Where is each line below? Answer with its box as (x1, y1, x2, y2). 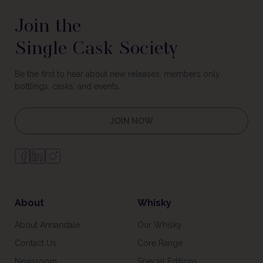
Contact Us (15, 238, 56, 248)
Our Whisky (137, 220, 182, 230)
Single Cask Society (15, 32, 178, 59)
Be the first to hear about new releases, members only (15, 69, 220, 79)
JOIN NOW (110, 116, 153, 126)
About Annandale (15, 220, 80, 230)
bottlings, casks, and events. (15, 82, 120, 92)
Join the (15, 10, 82, 36)
